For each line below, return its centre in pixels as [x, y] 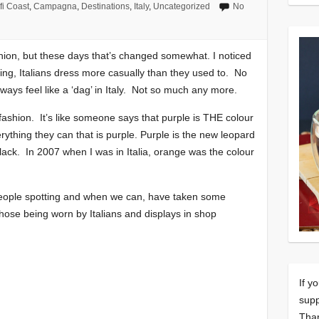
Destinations [105, 7]
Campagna [55, 7]
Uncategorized [181, 7]
